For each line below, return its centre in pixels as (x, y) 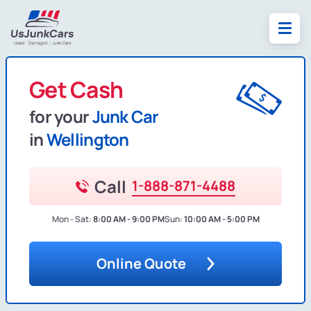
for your (61, 117)
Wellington (87, 140)
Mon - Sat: (72, 219)
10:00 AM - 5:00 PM (221, 219)
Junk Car (125, 117)
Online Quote (141, 264)
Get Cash (76, 90)
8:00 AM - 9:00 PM (128, 219)
